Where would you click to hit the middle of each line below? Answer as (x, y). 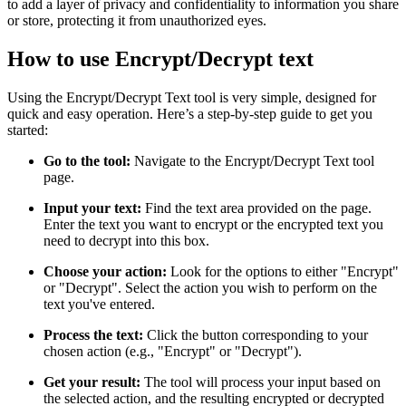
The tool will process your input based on (261, 382)
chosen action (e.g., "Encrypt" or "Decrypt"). (173, 352)
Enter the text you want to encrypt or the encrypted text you (213, 225)
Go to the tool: (87, 161)
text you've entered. (99, 304)
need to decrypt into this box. (126, 241)
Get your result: (92, 382)
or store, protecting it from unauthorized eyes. (137, 21)
